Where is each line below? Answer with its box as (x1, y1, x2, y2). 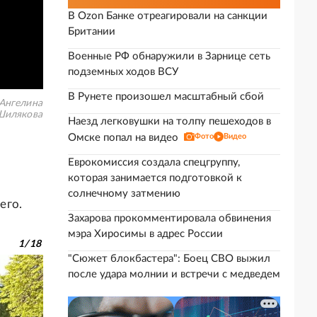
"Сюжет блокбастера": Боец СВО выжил (68, 253, 270, 264)
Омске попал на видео (68, 132, 178, 143)
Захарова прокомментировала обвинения (68, 213, 271, 224)
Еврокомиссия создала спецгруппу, (68, 157, 240, 168)
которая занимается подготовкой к (68, 173, 242, 183)
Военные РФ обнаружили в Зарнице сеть (68, 51, 270, 62)
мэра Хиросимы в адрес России (68, 229, 223, 239)
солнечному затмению (68, 188, 180, 199)
